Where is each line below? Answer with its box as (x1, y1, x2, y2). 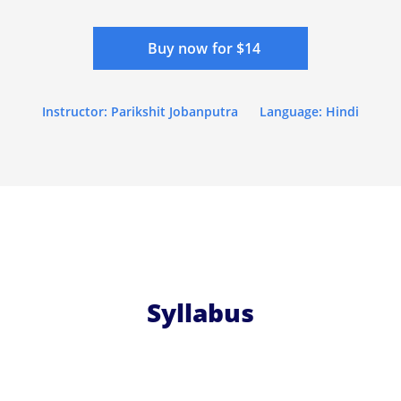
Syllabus (147, 294, 254, 329)
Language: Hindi (260, 102, 359, 120)
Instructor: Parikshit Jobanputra (42, 102, 238, 120)
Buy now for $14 (148, 38, 261, 58)
